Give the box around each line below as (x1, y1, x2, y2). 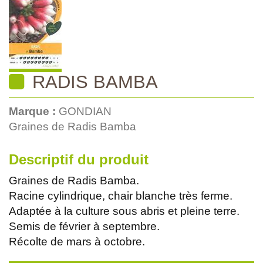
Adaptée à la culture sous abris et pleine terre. (9, 204, 240, 217)
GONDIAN (59, 104, 112, 117)
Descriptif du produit (9, 151, 149, 167)
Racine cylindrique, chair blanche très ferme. (9, 189, 232, 202)
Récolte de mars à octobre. (9, 235, 145, 248)
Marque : (9, 104, 59, 117)
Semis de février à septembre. (9, 220, 160, 232)
